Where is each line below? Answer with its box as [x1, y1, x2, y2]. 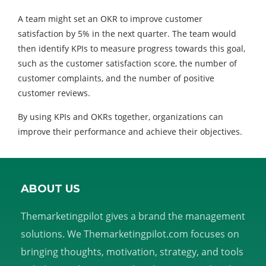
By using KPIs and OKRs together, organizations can [18, 111, 223, 123]
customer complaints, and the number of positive [18, 72, 214, 84]
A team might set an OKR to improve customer [18, 13, 202, 25]
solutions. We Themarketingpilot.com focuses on [21, 227, 239, 241]
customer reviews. [18, 87, 90, 99]
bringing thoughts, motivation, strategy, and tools [21, 245, 243, 259]
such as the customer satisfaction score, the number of [18, 58, 237, 69]
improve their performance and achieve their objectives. [18, 126, 242, 138]
